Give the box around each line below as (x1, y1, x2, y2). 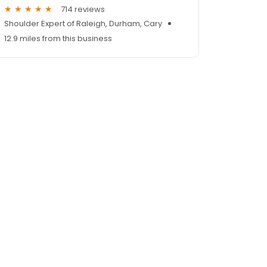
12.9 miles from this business (4, 33, 112, 45)
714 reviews (61, 3, 105, 15)
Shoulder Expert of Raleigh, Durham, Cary (4, 18, 162, 30)
